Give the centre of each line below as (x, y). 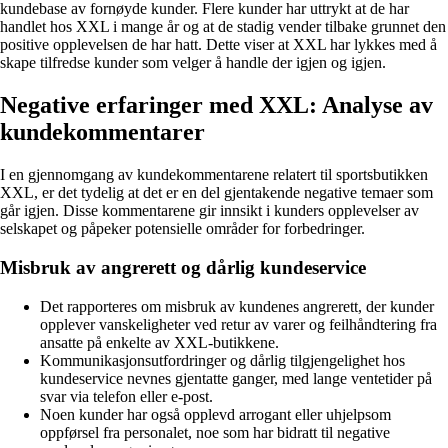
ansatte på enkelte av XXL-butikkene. (159, 342)
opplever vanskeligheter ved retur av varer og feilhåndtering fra (238, 324)
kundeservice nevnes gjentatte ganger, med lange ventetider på (236, 378)
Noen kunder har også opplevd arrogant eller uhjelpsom (215, 414)
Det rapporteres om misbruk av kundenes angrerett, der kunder (237, 306)
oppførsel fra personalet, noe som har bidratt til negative (215, 432)
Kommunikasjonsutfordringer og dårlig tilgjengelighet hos (222, 360)
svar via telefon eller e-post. (126, 396)
